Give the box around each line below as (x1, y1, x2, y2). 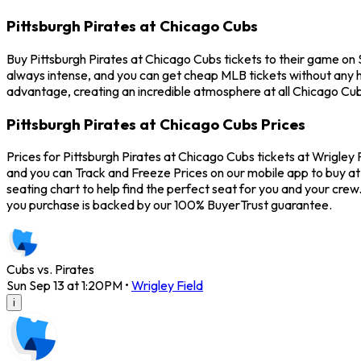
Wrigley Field (131, 277, 203, 294)
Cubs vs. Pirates (6, 261, 94, 278)
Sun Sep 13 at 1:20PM (6, 277, 122, 294)
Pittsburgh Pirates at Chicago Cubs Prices (6, 114, 305, 134)
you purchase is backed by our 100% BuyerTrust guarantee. (6, 197, 332, 214)
